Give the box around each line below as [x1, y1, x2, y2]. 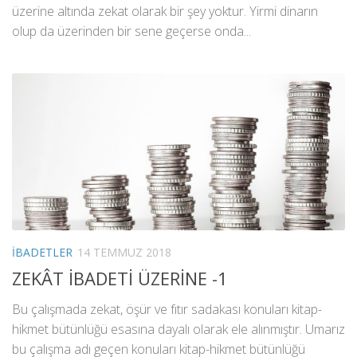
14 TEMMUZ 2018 [77, 245, 171, 261]
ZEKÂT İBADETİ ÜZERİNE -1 [12, 266, 228, 291]
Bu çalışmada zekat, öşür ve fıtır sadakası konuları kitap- [12, 300, 322, 319]
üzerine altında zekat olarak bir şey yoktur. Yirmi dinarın [12, 2, 318, 21]
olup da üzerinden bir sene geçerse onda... [12, 22, 251, 41]
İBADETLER [12, 245, 73, 261]
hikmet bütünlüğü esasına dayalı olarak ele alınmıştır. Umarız [12, 320, 345, 339]
